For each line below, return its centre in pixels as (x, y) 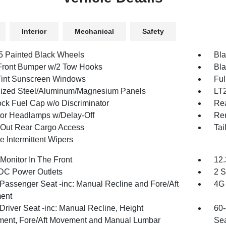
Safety (153, 31)
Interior (34, 31)
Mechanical (94, 31)
